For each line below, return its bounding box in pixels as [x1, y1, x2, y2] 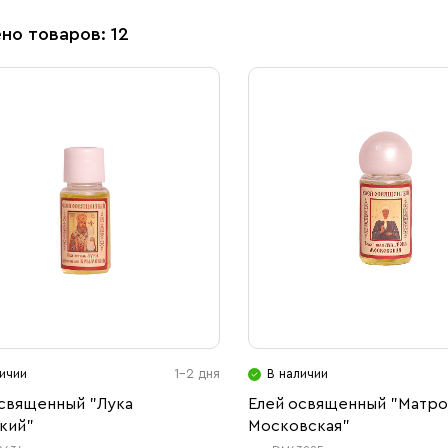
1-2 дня [174, 367, 221, 380]
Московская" [248, 418, 351, 434]
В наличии [267, 367, 329, 380]
